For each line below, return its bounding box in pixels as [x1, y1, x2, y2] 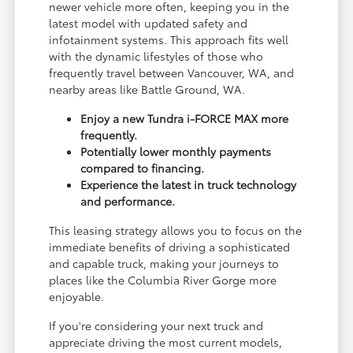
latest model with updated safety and [49, 15, 248, 32]
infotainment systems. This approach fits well [49, 32, 289, 48]
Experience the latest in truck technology [80, 176, 297, 193]
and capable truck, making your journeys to [49, 255, 280, 272]
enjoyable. [49, 288, 105, 305]
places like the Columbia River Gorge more [49, 272, 277, 288]
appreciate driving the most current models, [49, 334, 283, 351]
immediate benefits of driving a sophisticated [49, 239, 291, 255]
